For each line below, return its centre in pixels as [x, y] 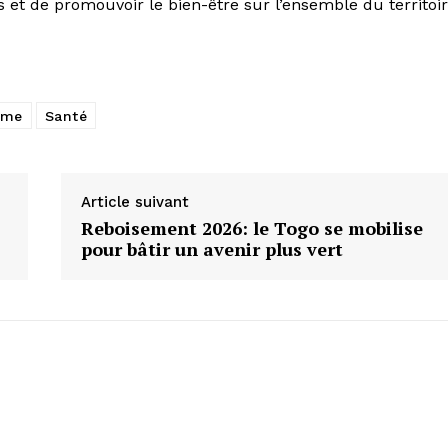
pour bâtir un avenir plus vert [211, 248]
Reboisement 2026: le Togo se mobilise [251, 227]
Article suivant [134, 201]
